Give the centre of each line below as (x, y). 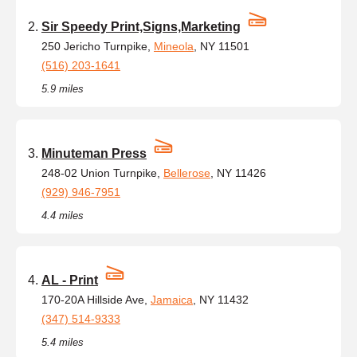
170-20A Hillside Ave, (96, 299)
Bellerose (187, 173)
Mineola (174, 46)
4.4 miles (63, 215)
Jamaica (172, 299)
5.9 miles (63, 88)
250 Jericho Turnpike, (98, 46)
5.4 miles (63, 342)
